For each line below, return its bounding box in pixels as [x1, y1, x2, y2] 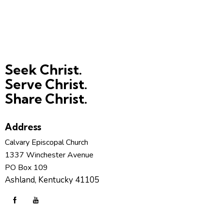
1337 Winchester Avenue [5, 150, 93, 161]
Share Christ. [5, 90, 87, 108]
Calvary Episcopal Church [5, 137, 88, 148]
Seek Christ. [5, 61, 82, 78]
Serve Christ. [5, 76, 87, 93]
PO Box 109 [5, 162, 48, 173]
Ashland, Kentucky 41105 [5, 174, 99, 186]
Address [5, 121, 41, 133]
